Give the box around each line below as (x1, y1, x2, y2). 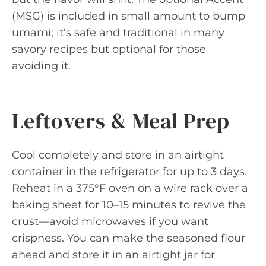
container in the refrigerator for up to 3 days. (12, 164, 247, 178)
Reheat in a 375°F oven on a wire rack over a (12, 181, 248, 195)
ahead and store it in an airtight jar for (12, 248, 215, 261)
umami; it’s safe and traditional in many (12, 26, 224, 39)
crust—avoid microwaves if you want (12, 214, 208, 228)
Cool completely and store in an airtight (12, 148, 224, 161)
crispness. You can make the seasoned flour (12, 231, 245, 245)
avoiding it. (12, 59, 71, 72)
